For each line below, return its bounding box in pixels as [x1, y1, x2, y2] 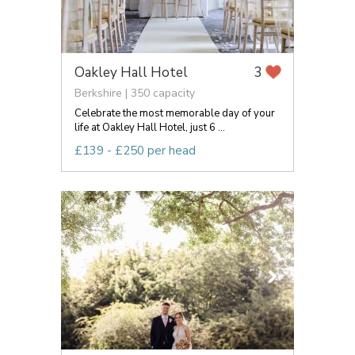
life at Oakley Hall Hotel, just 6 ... [74, 120, 225, 135]
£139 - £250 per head [74, 142, 196, 158]
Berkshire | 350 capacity [74, 85, 195, 101]
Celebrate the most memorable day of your [74, 105, 275, 120]
